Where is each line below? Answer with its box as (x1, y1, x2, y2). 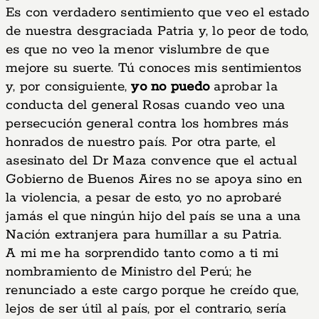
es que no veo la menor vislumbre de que (6, 41, 269, 58)
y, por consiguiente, (6, 78, 132, 95)
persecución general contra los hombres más (6, 115, 289, 132)
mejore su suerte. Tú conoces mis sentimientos (6, 60, 302, 77)
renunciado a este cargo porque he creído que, (6, 282, 299, 299)
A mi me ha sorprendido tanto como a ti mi (6, 245, 279, 262)
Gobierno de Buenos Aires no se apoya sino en (6, 171, 302, 188)
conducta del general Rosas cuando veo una (6, 97, 286, 114)
